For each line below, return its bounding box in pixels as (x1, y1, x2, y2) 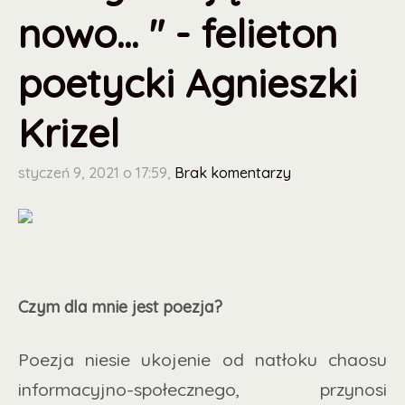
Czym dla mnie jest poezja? (18, 297, 222, 318)
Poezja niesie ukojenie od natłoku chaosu (18, 347, 387, 371)
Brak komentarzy (174, 164, 291, 183)
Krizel (18, 108, 119, 157)
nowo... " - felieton (18, 9, 337, 58)
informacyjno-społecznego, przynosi (18, 377, 387, 400)
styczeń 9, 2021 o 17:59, (18, 164, 171, 183)
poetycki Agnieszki (18, 59, 357, 108)
